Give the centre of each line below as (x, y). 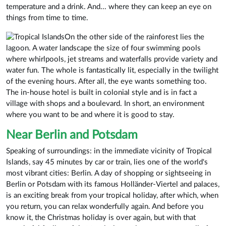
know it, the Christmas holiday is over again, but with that (101, 218)
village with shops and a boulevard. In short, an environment (105, 104)
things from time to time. (47, 18)
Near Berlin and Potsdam (72, 135)
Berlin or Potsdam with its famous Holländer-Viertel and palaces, (113, 185)
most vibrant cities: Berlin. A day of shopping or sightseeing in (108, 174)
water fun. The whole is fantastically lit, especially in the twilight (112, 71)
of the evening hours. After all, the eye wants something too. (106, 82)
